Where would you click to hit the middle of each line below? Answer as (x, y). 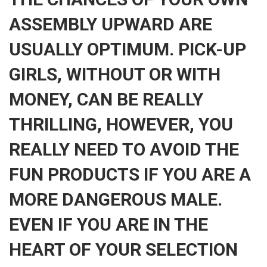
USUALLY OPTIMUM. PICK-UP (128, 49)
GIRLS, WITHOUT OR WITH (115, 74)
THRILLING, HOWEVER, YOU (121, 124)
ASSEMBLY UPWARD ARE (111, 24)
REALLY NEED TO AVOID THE (124, 149)
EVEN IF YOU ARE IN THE (108, 224)
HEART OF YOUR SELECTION (123, 249)
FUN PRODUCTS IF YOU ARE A (130, 174)
